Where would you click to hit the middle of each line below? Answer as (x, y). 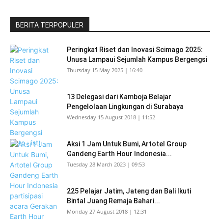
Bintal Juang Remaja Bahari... (113, 201)
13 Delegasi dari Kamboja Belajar (119, 97)
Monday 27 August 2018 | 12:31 (107, 211)
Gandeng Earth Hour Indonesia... (119, 154)
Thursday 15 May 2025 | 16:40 (105, 70)
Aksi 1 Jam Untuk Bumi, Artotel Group (127, 144)
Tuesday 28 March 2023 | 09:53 (106, 164)
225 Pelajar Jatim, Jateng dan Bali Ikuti (129, 191)
